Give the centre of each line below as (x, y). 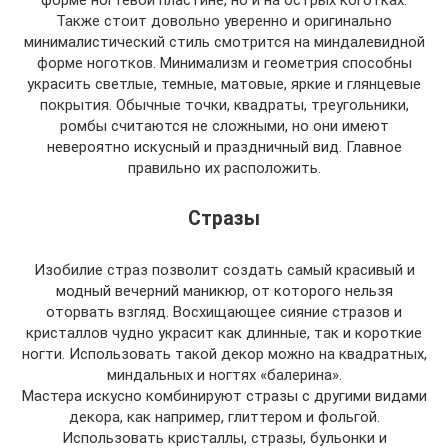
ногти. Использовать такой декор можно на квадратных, (224, 354)
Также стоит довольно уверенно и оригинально (224, 21)
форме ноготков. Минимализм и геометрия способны (224, 63)
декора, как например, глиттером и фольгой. (224, 417)
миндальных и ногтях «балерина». (224, 375)
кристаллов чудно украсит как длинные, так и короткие (224, 333)
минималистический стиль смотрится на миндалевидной (224, 42)
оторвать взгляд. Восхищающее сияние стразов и (224, 312)
